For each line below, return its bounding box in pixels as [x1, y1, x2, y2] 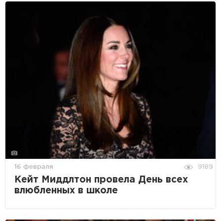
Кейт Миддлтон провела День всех [14, 176, 188, 184]
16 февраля [14, 163, 53, 170]
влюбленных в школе [14, 186, 118, 195]
